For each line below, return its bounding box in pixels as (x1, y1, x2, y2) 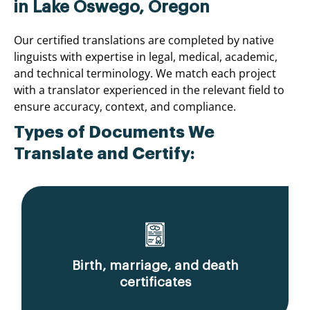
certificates (119, 275, 191, 289)
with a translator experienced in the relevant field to (14, 82, 284, 98)
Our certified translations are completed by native (14, 32, 274, 48)
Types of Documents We (14, 123, 215, 140)
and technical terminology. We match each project (14, 65, 276, 81)
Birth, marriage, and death (71, 258, 239, 272)
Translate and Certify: (14, 145, 195, 162)
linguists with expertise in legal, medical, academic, (14, 48, 277, 64)
